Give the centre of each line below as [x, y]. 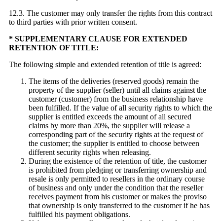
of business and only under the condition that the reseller [116, 188]
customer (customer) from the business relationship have [116, 99]
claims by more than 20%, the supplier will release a [109, 126]
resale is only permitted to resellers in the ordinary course [117, 179]
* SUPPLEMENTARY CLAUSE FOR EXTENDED [98, 39]
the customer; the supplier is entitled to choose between [114, 144]
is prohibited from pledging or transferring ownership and [118, 170]
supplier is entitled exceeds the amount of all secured [110, 117]
